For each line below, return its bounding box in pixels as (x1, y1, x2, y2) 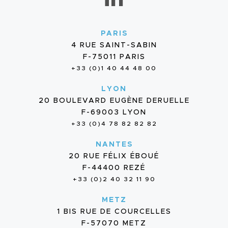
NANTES (95, 141, 133, 148)
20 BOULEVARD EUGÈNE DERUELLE (38, 97, 190, 104)
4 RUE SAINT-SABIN (71, 42, 157, 49)
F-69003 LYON (81, 109, 147, 116)
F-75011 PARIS (82, 53, 146, 61)
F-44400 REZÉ (82, 164, 146, 172)
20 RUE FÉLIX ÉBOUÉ (69, 153, 159, 160)
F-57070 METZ (81, 220, 147, 227)
